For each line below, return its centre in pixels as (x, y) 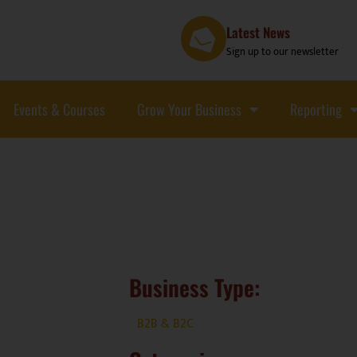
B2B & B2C (165, 324)
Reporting (316, 109)
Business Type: (194, 287)
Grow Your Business (189, 109)
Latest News (259, 32)
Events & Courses (59, 109)
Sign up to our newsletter (283, 51)
